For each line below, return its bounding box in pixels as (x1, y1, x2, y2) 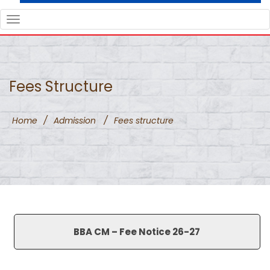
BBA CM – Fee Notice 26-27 (74, 225, 201, 238)
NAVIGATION (134, 24, 209, 41)
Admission (54, 114, 96, 127)
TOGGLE (134, 12, 182, 29)
